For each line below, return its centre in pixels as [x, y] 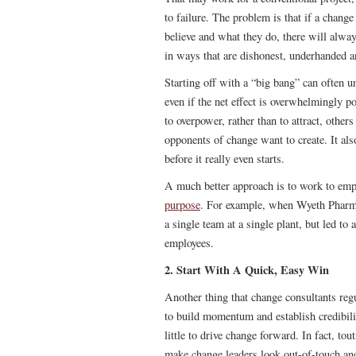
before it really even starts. [224, 159]
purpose [182, 205]
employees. [189, 243]
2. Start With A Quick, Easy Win [247, 270]
